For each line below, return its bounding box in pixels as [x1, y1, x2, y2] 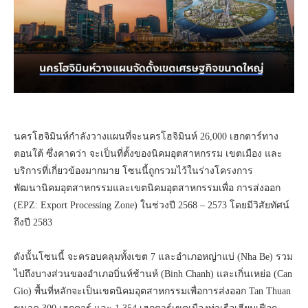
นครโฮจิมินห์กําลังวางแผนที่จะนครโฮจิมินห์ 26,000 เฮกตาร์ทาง [14, 131, 278, 142]
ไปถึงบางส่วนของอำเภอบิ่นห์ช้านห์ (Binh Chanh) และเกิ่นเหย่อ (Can [14, 269, 292, 280]
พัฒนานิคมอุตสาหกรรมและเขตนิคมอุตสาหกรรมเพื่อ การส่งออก [14, 183, 280, 194]
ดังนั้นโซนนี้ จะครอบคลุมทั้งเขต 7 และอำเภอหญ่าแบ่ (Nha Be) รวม [14, 252, 293, 263]
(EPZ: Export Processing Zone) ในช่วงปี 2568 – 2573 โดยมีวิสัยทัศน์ [14, 200, 289, 211]
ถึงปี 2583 [14, 217, 52, 228]
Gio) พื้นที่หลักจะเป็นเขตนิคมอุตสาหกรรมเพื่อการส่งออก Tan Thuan [14, 286, 291, 297]
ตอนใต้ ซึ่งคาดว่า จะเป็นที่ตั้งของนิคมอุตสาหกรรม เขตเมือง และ [14, 148, 283, 159]
